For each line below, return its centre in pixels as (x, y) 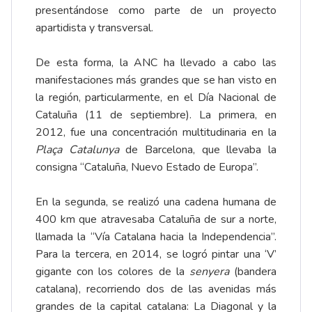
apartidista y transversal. (94, 28)
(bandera (256, 272)
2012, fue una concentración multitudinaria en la (156, 133)
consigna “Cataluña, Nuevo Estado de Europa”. (147, 167)
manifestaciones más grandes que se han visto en (156, 80)
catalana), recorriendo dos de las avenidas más (156, 289)
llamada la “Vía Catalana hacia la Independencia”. (156, 237)
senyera (212, 272)
